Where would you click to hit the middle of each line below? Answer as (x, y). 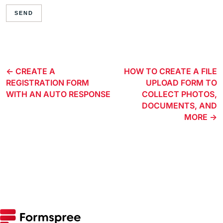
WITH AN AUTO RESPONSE (58, 94)
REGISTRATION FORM (48, 82)
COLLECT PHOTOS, (179, 94)
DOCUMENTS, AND (179, 105)
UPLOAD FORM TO (181, 82)
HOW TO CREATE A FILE (170, 71)
